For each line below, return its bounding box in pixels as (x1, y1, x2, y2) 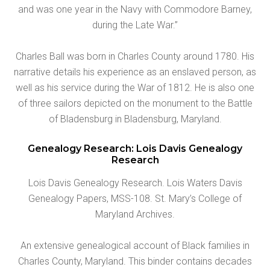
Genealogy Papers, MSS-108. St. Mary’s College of (28, 192, 242, 204)
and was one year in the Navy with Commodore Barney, (18, 3, 252, 15)
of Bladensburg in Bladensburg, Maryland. (48, 113, 222, 125)
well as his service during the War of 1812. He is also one (16, 81, 254, 93)
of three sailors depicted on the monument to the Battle (17, 97, 253, 109)
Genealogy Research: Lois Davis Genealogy (28, 142, 242, 154)
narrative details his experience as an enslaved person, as (14, 66, 256, 78)
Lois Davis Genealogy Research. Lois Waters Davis (28, 177, 242, 189)
